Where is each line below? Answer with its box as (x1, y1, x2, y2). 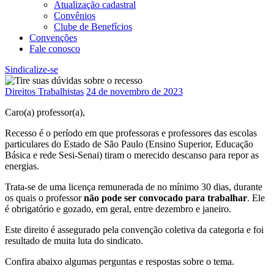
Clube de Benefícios (54, 21, 132, 32)
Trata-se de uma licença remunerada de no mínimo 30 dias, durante (5, 181, 262, 192)
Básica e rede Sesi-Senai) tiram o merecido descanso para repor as (5, 149, 259, 160)
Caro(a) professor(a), (5, 106, 85, 117)
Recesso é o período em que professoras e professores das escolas (5, 127, 257, 138)
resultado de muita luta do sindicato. (5, 235, 143, 246)
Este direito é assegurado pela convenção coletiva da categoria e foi (5, 224, 264, 235)
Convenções (29, 32, 77, 43)
